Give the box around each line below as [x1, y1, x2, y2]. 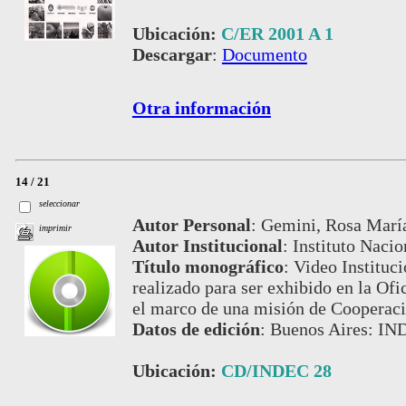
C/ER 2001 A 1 [220, 23, 333, 43]
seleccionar [39, 198, 81, 208]
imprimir [39, 223, 72, 234]
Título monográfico [131, 256, 284, 276]
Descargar [131, 43, 212, 64]
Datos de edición [131, 318, 260, 339]
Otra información [131, 97, 271, 118]
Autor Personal [131, 214, 251, 235]
